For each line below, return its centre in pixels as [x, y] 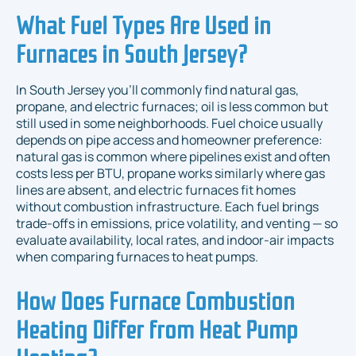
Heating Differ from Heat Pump [157, 327]
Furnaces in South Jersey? [132, 51]
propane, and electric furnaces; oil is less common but [172, 106]
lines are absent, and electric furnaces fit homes [156, 190]
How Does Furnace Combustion [155, 298]
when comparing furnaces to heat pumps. [137, 256]
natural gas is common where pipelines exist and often [173, 156]
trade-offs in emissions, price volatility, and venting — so [177, 223]
